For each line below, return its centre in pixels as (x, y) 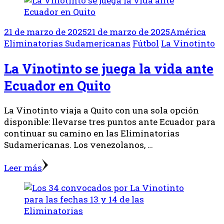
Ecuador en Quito (57, 85)
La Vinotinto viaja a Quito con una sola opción (101, 110)
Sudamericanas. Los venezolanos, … (78, 144)
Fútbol (146, 43)
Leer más (23, 167)
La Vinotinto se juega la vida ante (109, 68)
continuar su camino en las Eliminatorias (92, 133)
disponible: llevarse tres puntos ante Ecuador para (110, 121)
